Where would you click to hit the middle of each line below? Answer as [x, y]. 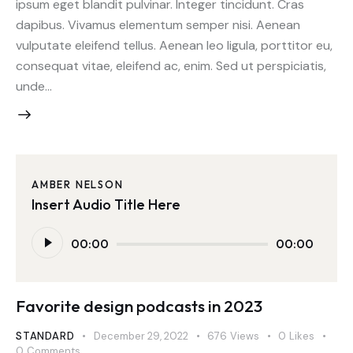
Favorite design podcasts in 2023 [139, 305]
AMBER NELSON [78, 185]
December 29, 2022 [141, 336]
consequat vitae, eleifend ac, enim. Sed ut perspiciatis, [171, 65]
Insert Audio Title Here [106, 204]
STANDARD [45, 336]
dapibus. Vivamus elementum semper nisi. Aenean [158, 24]
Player [48, 248]
